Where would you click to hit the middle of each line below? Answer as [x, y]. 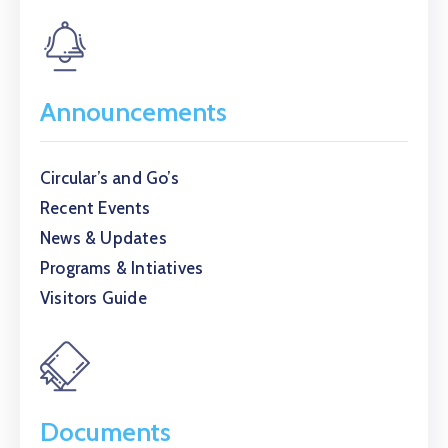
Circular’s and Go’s [109, 178]
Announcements [133, 112]
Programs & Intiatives [122, 268]
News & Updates [103, 238]
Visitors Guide [93, 298]
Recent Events [95, 208]
